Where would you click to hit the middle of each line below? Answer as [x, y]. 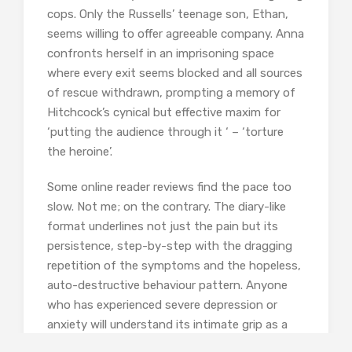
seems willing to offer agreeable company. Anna [176, 34]
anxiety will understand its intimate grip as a [167, 325]
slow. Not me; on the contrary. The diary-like [167, 207]
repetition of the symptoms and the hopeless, [174, 266]
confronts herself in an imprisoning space [161, 54]
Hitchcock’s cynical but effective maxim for [164, 113]
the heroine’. [80, 152]
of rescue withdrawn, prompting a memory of [171, 93]
